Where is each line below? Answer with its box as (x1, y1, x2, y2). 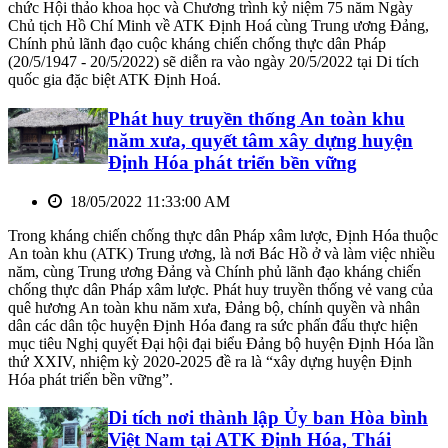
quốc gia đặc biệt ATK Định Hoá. (8, 71, 221, 89)
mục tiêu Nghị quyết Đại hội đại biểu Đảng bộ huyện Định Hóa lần (8, 334, 434, 352)
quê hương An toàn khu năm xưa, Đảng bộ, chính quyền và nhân (8, 298, 420, 316)
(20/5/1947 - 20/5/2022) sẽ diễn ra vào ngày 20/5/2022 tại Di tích (8, 53, 419, 71)
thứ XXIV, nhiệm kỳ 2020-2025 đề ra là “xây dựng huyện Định (8, 352, 412, 370)
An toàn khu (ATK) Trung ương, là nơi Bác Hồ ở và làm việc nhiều (8, 244, 435, 262)
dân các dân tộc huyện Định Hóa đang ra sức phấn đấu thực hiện (8, 316, 418, 334)
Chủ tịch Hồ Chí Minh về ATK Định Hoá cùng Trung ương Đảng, (8, 17, 429, 35)
